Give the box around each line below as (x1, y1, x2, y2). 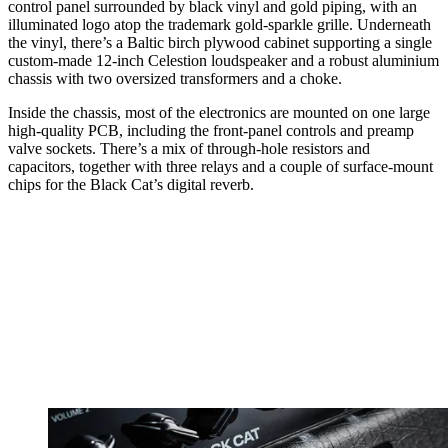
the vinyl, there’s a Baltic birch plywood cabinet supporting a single (8, 34, 432, 52)
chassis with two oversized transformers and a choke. (8, 70, 342, 88)
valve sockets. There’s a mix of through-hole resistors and (8, 140, 370, 158)
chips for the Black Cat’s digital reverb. (8, 176, 258, 194)
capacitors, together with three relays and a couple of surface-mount (8, 158, 433, 176)
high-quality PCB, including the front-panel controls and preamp (8, 122, 414, 140)
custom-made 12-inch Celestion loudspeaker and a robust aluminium (8, 52, 439, 70)
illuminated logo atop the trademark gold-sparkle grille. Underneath (8, 16, 431, 34)
